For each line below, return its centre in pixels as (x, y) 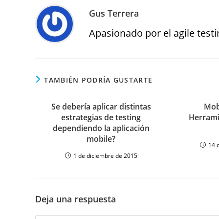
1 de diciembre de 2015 (105, 156)
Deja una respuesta (76, 199)
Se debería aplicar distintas (101, 107)
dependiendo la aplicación (101, 128)
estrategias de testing (101, 117)
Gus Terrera (114, 13)
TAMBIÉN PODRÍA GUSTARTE (99, 80)
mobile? (101, 139)
